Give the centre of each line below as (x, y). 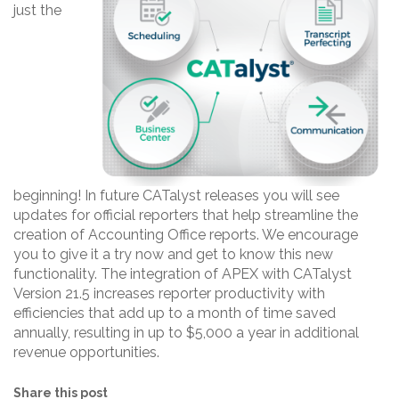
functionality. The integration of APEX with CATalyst (183, 274)
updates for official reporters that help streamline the (186, 216)
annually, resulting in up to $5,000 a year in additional (186, 333)
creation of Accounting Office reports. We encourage (186, 235)
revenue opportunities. (86, 353)
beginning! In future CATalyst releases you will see (176, 196)
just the (37, 11)
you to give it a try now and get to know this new (173, 255)
